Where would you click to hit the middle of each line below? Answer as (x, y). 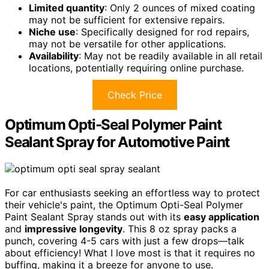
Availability (54, 56)
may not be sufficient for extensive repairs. (127, 20)
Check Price (134, 95)
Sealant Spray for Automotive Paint (117, 142)
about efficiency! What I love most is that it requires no (130, 252)
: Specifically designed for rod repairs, (162, 32)
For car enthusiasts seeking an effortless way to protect (132, 192)
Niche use (52, 32)
